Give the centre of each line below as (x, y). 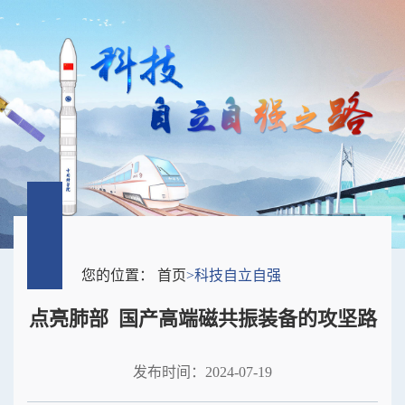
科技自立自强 (238, 276)
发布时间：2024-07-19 (202, 372)
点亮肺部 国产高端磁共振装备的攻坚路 (202, 319)
